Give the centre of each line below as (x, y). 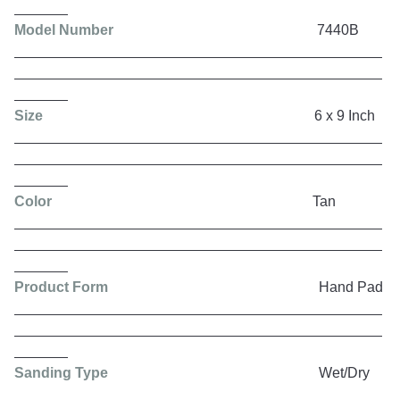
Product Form (61, 287)
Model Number (64, 29)
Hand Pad (246, 287)
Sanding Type (61, 372)
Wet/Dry (239, 372)
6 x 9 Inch (221, 115)
